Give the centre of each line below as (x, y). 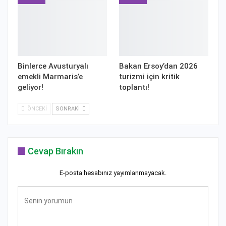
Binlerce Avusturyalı (53, 66)
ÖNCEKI (36, 109)
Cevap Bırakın (55, 151)
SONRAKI (68, 109)
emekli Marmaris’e (50, 77)
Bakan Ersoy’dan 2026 (158, 66)
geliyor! (31, 88)
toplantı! (134, 88)
